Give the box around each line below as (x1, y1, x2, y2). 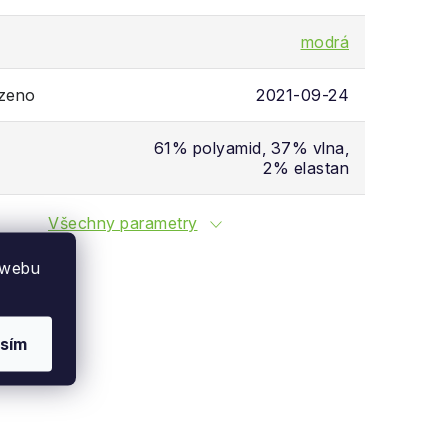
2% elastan (263, 158, 349, 178)
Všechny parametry (48, 213, 198, 233)
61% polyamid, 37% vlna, (153, 138, 349, 158)
